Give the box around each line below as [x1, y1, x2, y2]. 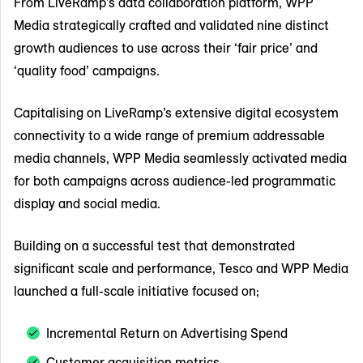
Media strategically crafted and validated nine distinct [14, 16, 329, 33]
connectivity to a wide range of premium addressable [14, 126, 325, 143]
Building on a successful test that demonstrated [14, 237, 295, 254]
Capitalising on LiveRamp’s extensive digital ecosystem [14, 104, 339, 121]
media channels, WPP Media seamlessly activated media [14, 149, 347, 166]
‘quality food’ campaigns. [14, 62, 160, 79]
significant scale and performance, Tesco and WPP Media [14, 259, 348, 276]
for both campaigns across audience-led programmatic [14, 172, 335, 189]
